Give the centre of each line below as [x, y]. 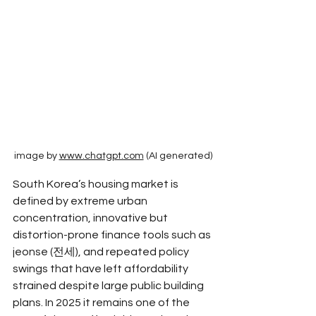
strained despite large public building [109, 286]
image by [36, 156]
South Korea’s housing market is [97, 184]
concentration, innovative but [91, 218]
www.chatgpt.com [101, 156]
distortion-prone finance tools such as [113, 235]
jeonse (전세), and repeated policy [102, 252]
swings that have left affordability [102, 269]
